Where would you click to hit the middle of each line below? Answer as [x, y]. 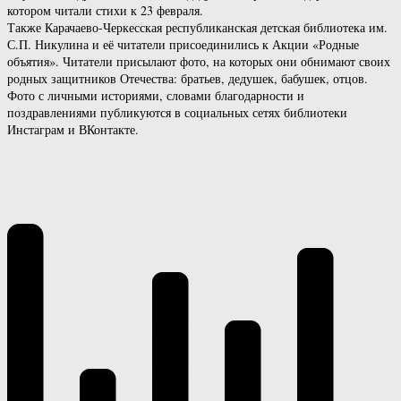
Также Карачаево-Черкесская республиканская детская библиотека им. [197, 27]
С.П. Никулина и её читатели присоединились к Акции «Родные [183, 44]
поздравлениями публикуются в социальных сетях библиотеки [177, 112]
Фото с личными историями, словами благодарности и [156, 95]
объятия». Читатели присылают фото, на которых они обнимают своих [199, 61]
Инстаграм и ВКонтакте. [73, 129]
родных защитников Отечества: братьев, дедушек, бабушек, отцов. [188, 78]
